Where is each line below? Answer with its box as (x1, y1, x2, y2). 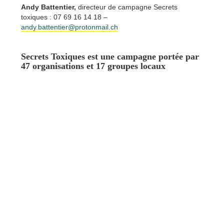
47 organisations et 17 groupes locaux (21, 61, 165, 71)
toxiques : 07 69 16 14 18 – (21, 13, 107, 21)
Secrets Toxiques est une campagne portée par (21, 51, 199, 62)
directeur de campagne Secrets (76, 3, 177, 11)
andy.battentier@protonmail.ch (21, 23, 118, 31)
